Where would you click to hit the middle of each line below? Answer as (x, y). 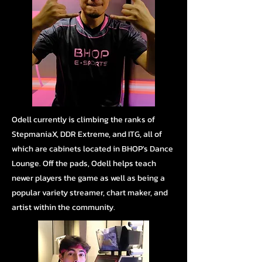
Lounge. (27, 164)
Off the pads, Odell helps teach (99, 164)
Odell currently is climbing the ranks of (83, 120)
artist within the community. (63, 208)
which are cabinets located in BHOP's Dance (92, 149)
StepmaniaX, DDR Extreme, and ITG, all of (87, 135)
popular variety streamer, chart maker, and (90, 193)
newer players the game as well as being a (88, 178)
